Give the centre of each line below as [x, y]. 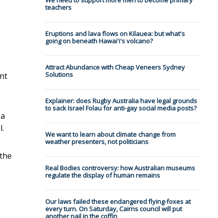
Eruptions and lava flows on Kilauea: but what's [115, 34]
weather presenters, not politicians [97, 142]
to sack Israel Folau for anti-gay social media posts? [121, 108]
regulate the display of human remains [102, 175]
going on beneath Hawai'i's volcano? [99, 41]
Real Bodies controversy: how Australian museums [120, 168]
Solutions [59, 75]
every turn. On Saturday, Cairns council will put [113, 209]
